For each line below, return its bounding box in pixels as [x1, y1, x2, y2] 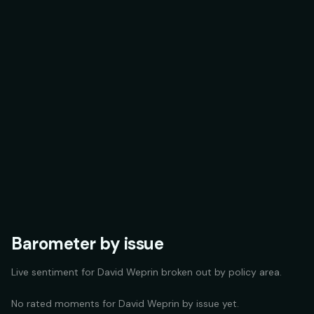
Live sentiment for [11, 266, 97, 278]
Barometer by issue [11, 233, 164, 254]
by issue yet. [179, 297, 239, 310]
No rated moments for [11, 297, 118, 310]
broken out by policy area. [158, 266, 282, 278]
